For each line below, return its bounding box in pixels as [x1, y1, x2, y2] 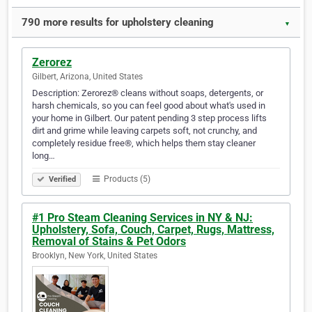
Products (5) [102, 174, 150, 185]
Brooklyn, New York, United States [32, 251, 157, 261]
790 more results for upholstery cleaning [22, 16, 214, 29]
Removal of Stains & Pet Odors [32, 235, 186, 249]
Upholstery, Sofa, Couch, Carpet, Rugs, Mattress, [32, 223, 274, 237]
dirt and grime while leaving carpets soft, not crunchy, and [32, 125, 257, 136]
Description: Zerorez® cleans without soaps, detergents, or [32, 88, 263, 99]
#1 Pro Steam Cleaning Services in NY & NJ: [32, 211, 253, 225]
